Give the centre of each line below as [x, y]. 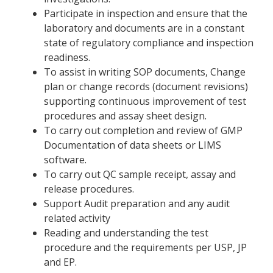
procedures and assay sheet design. [125, 115]
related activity [77, 218]
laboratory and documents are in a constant [144, 28]
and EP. [60, 262]
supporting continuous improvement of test [145, 101]
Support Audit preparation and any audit [137, 203]
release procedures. [89, 189]
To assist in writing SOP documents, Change [145, 72]
